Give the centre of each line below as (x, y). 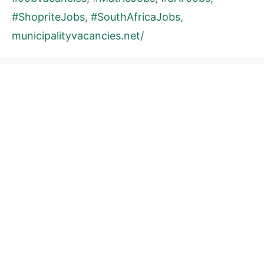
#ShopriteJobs (48, 17)
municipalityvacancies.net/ (78, 36)
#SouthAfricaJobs (136, 17)
